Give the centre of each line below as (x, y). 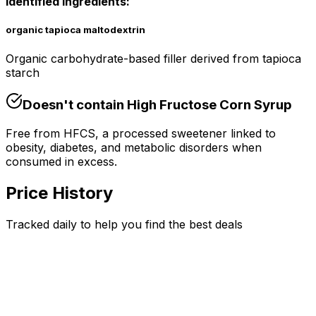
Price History (59, 193)
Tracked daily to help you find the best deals (124, 224)
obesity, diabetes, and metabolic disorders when (134, 147)
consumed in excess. (61, 161)
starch (23, 72)
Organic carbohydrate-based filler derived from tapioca (153, 58)
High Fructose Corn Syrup (209, 105)
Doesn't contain (73, 105)
